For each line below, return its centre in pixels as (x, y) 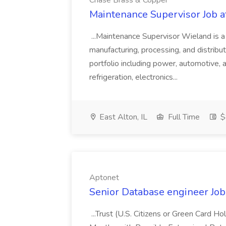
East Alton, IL (122, 117)
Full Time (183, 117)
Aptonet (104, 178)
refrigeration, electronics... (134, 77)
